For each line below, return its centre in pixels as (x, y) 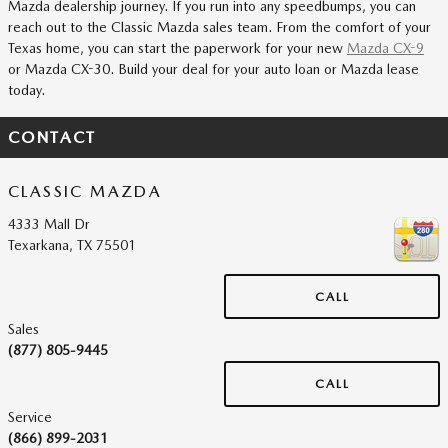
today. (26, 89)
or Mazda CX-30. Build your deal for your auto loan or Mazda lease (213, 68)
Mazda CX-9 (385, 47)
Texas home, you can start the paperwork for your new (177, 47)
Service (30, 416)
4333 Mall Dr (49, 224)
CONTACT (52, 137)
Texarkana (38, 245)
